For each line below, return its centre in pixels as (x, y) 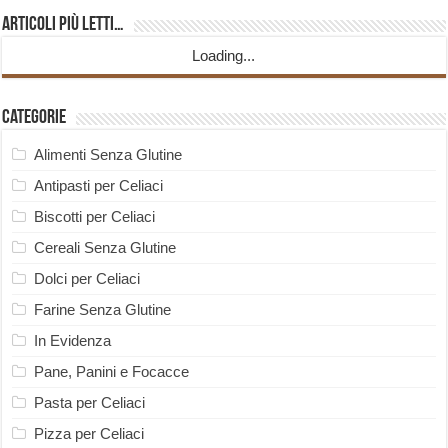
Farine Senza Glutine (103, 310)
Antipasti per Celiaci (99, 186)
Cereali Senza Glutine (105, 248)
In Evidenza (73, 341)
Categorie (34, 118)
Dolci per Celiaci (87, 279)
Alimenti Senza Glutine (108, 155)
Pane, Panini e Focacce (112, 372)
